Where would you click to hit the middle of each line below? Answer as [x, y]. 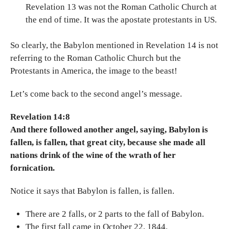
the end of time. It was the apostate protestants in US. [121, 20]
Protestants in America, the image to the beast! [94, 71]
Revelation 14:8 [40, 117]
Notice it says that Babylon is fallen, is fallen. [92, 191]
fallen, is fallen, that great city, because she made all [108, 142]
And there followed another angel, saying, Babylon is [109, 130]
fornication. [32, 168]
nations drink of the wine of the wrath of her [93, 155]
